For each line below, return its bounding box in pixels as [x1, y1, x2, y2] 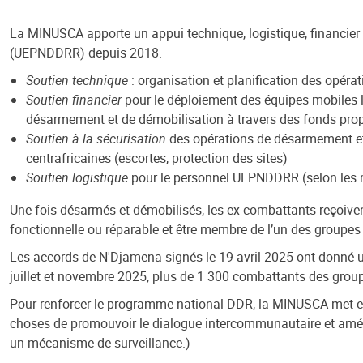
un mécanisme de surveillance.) [10, 334, 190, 352]
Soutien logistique [26, 169, 128, 186]
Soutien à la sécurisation [26, 130, 166, 147]
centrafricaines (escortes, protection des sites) [26, 149, 288, 167]
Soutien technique [26, 71, 128, 89]
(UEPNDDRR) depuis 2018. [10, 44, 162, 62]
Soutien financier [26, 91, 122, 109]
